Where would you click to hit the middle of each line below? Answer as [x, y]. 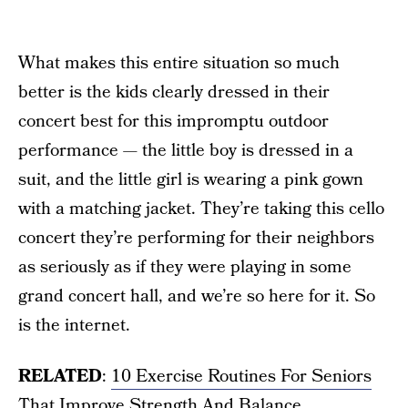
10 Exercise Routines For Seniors [241, 377]
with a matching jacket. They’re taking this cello [201, 209]
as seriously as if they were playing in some [185, 267]
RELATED [60, 377]
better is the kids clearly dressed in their [174, 92]
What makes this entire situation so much [179, 63]
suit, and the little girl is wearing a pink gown [191, 180]
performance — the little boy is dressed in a [186, 151]
